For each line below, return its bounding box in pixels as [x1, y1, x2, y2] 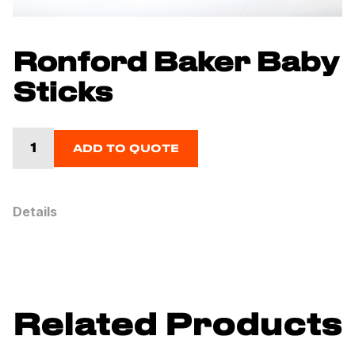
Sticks [13, 81, 113, 107]
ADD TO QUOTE [73, 144, 179, 155]
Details [13, 204, 57, 220]
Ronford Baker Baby [13, 51, 338, 77]
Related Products [13, 312, 342, 342]
